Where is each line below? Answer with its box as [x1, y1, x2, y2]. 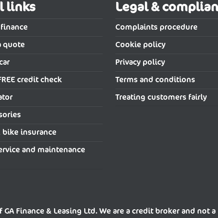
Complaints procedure [115, 22, 198, 33]
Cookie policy [115, 39, 166, 50]
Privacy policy [115, 57, 165, 68]
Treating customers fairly [115, 92, 207, 103]
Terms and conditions [115, 74, 196, 85]
